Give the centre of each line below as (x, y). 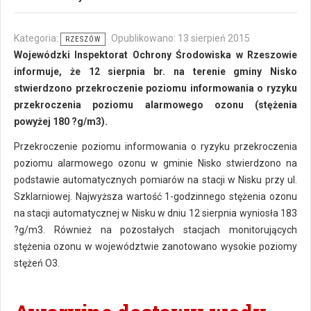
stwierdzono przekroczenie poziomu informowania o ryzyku (155, 88)
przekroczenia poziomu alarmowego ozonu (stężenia (155, 105)
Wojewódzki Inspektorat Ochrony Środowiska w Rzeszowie (155, 55)
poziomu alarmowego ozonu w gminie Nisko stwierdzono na (155, 163)
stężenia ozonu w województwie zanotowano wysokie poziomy (155, 246)
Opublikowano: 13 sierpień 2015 (180, 38)
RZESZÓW (83, 39)
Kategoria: (37, 38)
